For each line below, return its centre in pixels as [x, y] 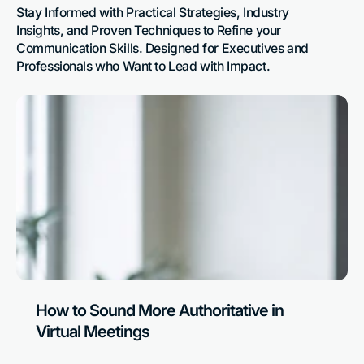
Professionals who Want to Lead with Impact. [143, 66]
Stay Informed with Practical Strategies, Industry [153, 12]
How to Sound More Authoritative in [160, 311]
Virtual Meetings [93, 332]
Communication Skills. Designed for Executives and [162, 48]
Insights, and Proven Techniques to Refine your [149, 30]
